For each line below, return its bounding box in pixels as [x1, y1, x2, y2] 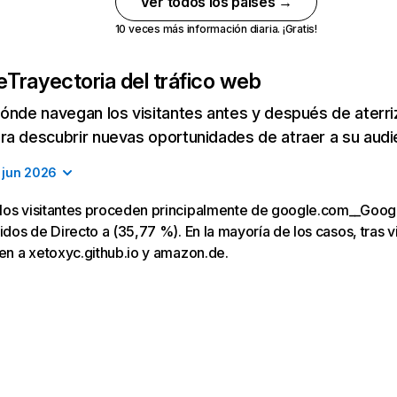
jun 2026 [2, 165, 58, 180]
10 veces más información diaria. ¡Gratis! [114, 22, 317, 35]
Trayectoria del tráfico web [7, 68, 261, 94]
